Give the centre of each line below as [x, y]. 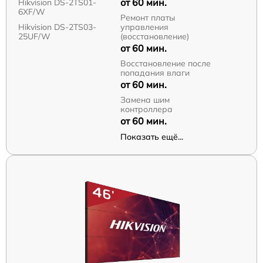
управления [144, 27]
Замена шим [145, 100]
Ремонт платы [147, 17]
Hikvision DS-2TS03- [57, 27]
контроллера [146, 109]
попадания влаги [155, 73]
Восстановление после [165, 63]
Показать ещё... [151, 136]
